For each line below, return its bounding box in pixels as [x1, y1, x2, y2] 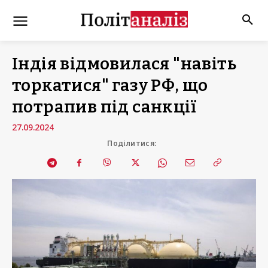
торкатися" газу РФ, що [12, 75, 208, 95]
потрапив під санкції [12, 97, 197, 117]
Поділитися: [107, 138, 157, 149]
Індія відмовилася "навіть [12, 54, 236, 74]
